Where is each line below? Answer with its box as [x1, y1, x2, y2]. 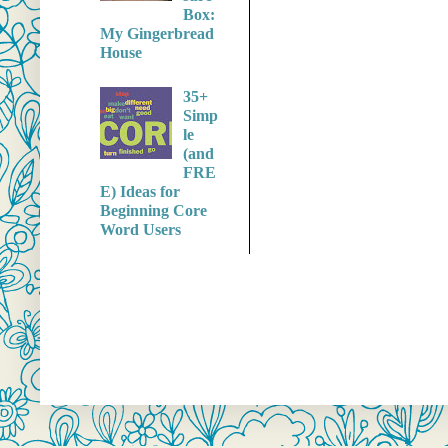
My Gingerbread [100, 24, 214, 42]
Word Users [100, 221, 181, 239]
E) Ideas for [100, 183, 180, 201]
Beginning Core [100, 202, 207, 220]
